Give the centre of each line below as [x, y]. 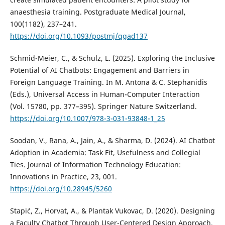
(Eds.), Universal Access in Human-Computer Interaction [105, 94]
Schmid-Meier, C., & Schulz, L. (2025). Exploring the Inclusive [112, 58]
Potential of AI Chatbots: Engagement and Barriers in [99, 70]
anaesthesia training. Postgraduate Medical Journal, [98, 12]
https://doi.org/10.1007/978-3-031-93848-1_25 [87, 118]
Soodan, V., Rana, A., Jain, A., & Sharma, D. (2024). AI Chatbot [112, 140]
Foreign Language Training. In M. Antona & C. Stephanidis [108, 82]
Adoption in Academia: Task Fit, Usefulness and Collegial [105, 152]
